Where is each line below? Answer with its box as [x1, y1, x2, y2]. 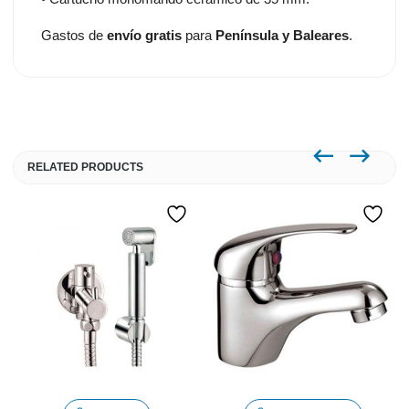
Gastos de [41, 26, 108, 43]
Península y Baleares [212, 26, 350, 43]
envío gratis [107, 26, 183, 43]
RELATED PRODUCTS [27, 161, 144, 174]
